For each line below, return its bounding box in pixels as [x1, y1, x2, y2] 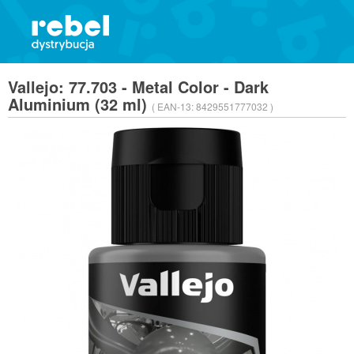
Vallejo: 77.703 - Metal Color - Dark [8, 75, 269, 98]
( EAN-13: [152, 100, 196, 113]
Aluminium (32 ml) [8, 92, 152, 115]
